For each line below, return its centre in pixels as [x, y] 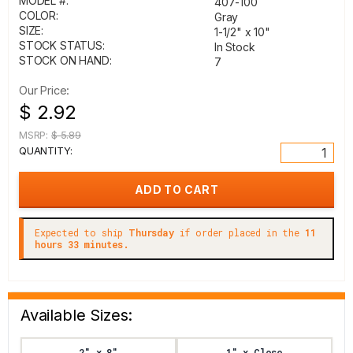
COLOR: [39, 15]
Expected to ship [82, 232]
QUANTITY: [46, 150]
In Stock [235, 47]
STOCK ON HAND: [65, 60]
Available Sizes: [77, 315]
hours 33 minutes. [82, 244]
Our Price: [45, 90]
